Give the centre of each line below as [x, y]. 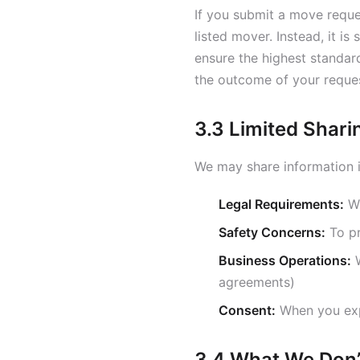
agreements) [257, 282]
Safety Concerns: [272, 232]
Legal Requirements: [281, 204]
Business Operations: [285, 260]
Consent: [247, 310]
